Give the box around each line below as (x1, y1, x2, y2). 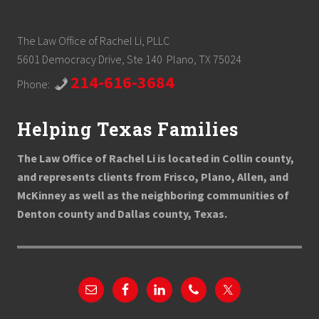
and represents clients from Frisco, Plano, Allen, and (17, 169, 288, 184)
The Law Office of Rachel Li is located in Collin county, (17, 151, 294, 166)
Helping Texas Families (17, 117, 239, 142)
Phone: (17, 77, 54, 92)
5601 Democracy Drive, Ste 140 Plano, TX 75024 (17, 52, 241, 67)
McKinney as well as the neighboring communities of (17, 188, 289, 203)
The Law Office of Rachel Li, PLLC (17, 33, 169, 48)
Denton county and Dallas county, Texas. (17, 206, 227, 221)
